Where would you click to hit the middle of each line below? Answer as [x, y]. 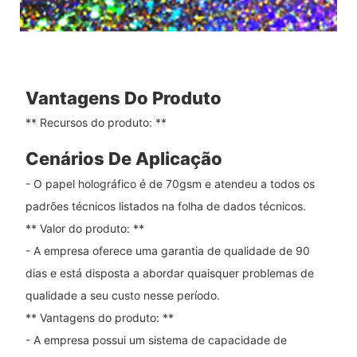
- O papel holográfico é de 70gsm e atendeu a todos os [170, 183]
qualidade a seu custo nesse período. [122, 295]
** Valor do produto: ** [84, 228]
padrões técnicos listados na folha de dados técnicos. [165, 206]
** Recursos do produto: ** [96, 123]
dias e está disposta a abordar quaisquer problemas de [169, 273]
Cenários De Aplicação [124, 159]
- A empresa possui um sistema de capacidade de [156, 339]
